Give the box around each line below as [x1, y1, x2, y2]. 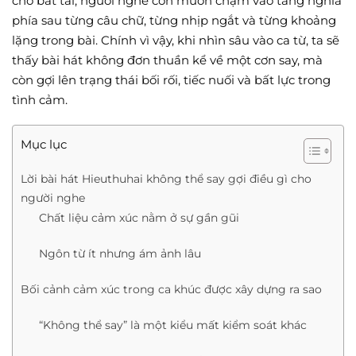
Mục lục [21, 137, 67, 153]
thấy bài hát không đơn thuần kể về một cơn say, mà [12, 52, 323, 68]
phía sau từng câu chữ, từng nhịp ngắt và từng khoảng [12, 12, 336, 28]
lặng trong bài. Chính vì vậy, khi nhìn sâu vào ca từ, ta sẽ [12, 32, 339, 48]
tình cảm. [12, 91, 68, 107]
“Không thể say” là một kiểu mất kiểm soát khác [38, 318, 307, 333]
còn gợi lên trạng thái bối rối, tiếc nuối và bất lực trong [12, 72, 331, 87]
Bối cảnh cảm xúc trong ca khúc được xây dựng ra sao [21, 282, 322, 297]
